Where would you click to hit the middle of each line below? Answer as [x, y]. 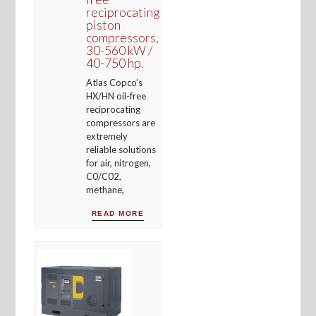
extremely [107, 136]
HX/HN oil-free [116, 96]
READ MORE [118, 213]
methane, [105, 189]
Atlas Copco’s [114, 82]
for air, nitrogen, [118, 163]
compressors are [120, 122]
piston [103, 24]
